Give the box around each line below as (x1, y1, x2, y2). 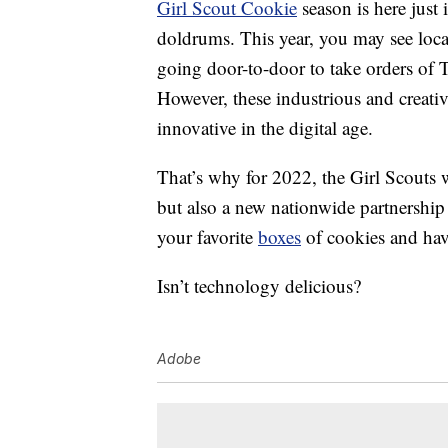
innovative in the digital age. (157, 115, 373, 141)
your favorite (157, 224, 258, 250)
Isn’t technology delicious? (157, 273, 361, 299)
